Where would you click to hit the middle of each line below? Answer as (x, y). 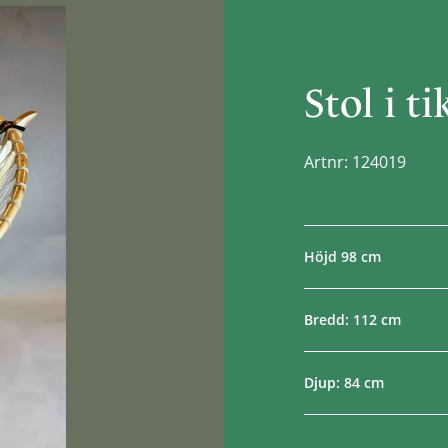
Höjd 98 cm (342, 256)
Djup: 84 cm (344, 382)
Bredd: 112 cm (352, 319)
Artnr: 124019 (355, 161)
